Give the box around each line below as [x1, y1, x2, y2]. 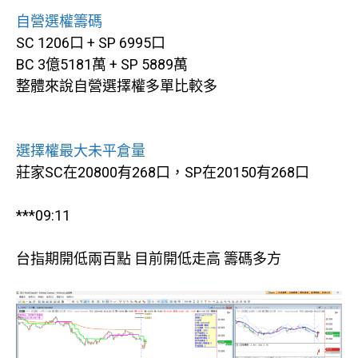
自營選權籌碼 [16, 13, 102, 30]
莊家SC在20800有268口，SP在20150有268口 [16, 164, 309, 181]
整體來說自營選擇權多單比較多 [16, 78, 217, 95]
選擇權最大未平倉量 [16, 142, 145, 160]
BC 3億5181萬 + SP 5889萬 [16, 56, 188, 74]
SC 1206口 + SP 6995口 [16, 34, 165, 52]
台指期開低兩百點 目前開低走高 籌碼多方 [16, 250, 281, 268]
